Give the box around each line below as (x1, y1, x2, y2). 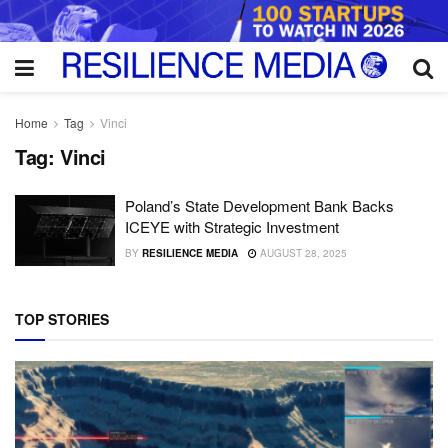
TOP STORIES (15, 309, 109, 330)
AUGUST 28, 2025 (256, 245, 347, 260)
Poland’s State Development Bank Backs (125, 194, 394, 216)
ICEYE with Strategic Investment (125, 215, 339, 237)
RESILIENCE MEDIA (141, 245, 238, 260)
